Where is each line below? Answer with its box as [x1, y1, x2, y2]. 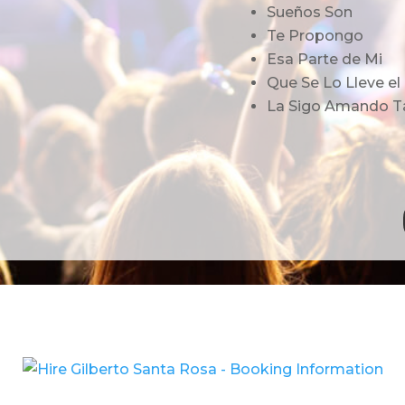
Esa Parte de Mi [266, 50, 382, 68]
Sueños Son [266, 3, 353, 21]
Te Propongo [266, 26, 363, 44]
